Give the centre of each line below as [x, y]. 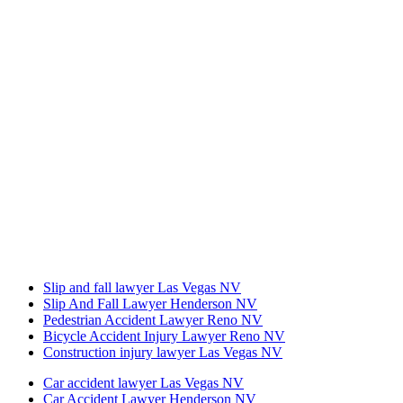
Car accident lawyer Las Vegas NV [143, 383]
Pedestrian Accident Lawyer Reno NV [153, 320]
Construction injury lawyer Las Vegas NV [163, 353]
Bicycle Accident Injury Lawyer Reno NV [164, 336]
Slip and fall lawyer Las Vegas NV [142, 288]
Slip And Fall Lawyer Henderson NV [150, 304]
